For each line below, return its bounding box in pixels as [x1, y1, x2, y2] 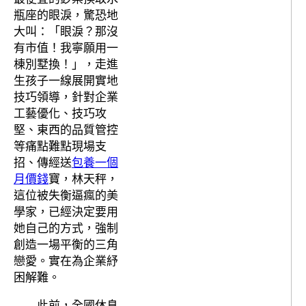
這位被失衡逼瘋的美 [14, 187, 118, 204]
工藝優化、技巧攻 [14, 105, 107, 122]
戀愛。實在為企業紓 [14, 253, 118, 270]
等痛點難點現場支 [14, 138, 107, 155]
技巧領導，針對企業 [14, 89, 118, 106]
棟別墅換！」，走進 [14, 56, 118, 73]
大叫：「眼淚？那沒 [14, 23, 118, 40]
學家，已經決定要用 [14, 204, 118, 221]
